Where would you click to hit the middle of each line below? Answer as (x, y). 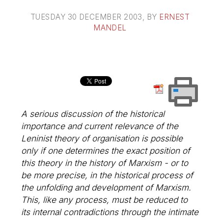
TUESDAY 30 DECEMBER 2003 (86, 17)
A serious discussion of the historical (93, 113)
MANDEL (110, 28)
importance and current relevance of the (100, 126)
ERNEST (174, 17)
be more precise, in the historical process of (107, 175)
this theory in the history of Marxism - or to (105, 163)
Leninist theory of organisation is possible (102, 138)
